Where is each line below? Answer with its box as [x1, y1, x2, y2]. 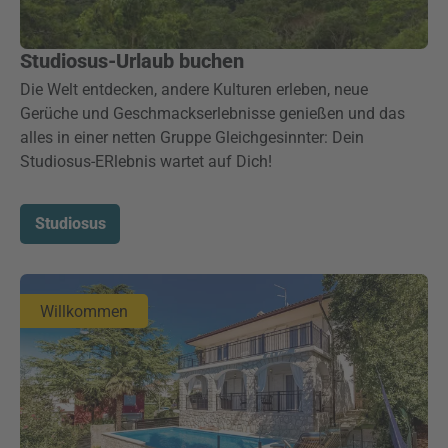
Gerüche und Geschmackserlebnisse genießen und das [20, 104, 405, 123]
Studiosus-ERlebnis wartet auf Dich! [20, 152, 280, 171]
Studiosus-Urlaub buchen [20, 49, 244, 73]
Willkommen [40, 302, 128, 321]
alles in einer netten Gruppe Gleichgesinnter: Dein [20, 128, 364, 147]
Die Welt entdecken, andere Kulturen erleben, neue [20, 80, 368, 99]
